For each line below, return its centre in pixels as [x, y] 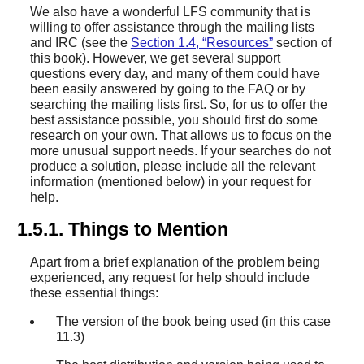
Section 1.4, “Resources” [201, 42]
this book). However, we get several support [155, 58]
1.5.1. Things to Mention [122, 229]
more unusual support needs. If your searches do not [180, 150]
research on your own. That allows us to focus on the [180, 135]
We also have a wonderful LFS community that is [170, 11]
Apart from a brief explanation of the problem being [175, 262]
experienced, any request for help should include [169, 278]
